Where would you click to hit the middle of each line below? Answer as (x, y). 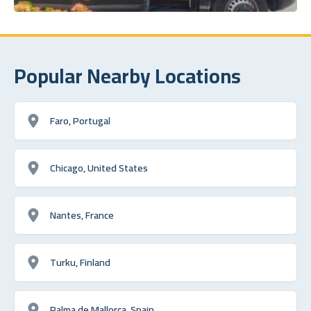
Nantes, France (82, 215)
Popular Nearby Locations (127, 75)
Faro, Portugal (80, 120)
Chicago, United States (99, 167)
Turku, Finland (80, 262)
